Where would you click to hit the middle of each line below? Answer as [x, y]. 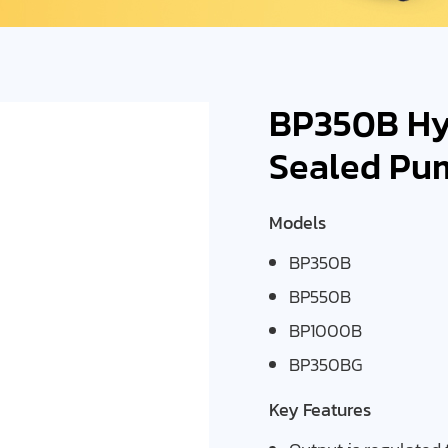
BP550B [320, 296]
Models [297, 222]
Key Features [320, 409]
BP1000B [325, 330]
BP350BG [326, 364]
